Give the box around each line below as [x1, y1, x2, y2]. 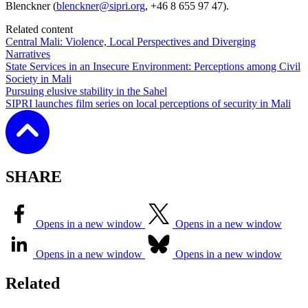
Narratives [5, 48, 50, 60]
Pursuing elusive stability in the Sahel [5, 85, 167, 98]
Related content [5, 23, 73, 36]
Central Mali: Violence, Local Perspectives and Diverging [5, 36, 256, 48]
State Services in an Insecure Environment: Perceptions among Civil [5, 60, 300, 73]
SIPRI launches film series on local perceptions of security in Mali [5, 98, 291, 110]
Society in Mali [5, 73, 71, 85]
